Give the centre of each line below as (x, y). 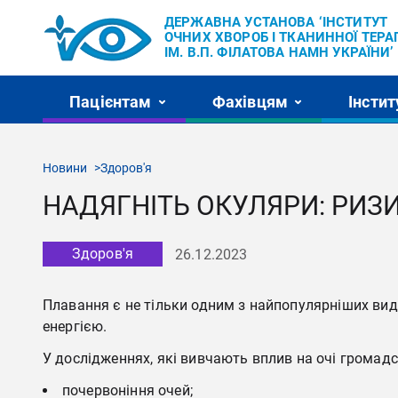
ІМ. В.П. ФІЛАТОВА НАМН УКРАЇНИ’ (279, 52)
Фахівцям (250, 101)
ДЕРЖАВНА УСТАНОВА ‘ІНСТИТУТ (276, 22)
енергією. (75, 326)
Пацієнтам (111, 101)
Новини (65, 168)
